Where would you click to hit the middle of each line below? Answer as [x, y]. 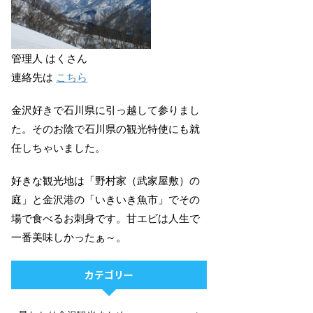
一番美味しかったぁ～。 [69, 237]
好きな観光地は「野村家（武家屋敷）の [105, 181]
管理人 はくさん [49, 58]
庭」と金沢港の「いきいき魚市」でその [105, 199]
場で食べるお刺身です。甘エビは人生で [105, 218]
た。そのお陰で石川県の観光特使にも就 [105, 129]
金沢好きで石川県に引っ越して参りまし [105, 110]
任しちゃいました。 [58, 148]
